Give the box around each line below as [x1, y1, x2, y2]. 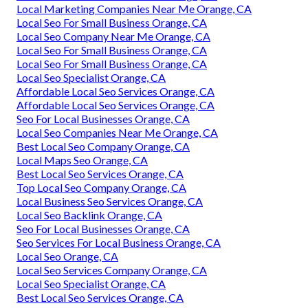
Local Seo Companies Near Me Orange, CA [16, 126, 218, 140]
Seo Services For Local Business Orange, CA [16, 236, 221, 250]
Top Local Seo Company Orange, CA [16, 181, 186, 195]
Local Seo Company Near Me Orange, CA [16, 30, 210, 43]
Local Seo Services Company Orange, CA [16, 263, 207, 277]
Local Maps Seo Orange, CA [16, 153, 148, 167]
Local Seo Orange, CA [16, 250, 118, 263]
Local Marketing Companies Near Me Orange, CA [16, 2, 252, 16]
